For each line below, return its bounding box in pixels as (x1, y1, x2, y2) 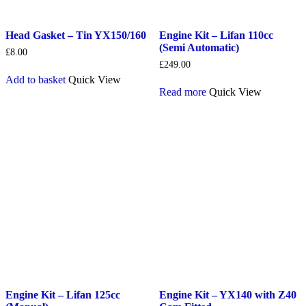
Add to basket (5, 74, 66, 86)
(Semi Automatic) (158, 42, 239, 54)
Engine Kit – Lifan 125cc (5, 289, 120, 301)
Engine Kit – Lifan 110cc (158, 29, 273, 42)
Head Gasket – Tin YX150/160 (5, 29, 146, 42)
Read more (158, 86, 206, 98)
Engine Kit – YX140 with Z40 (158, 289, 296, 301)
